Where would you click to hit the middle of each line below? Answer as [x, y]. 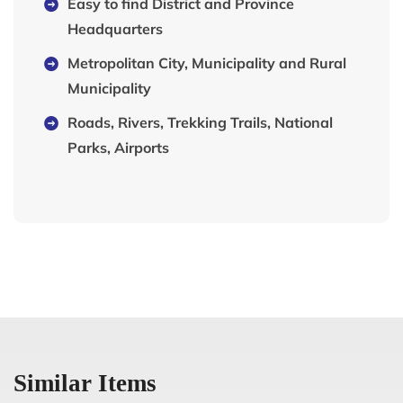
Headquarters [115, 28]
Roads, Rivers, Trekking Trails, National [200, 122]
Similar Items [85, 383]
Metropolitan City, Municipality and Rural [207, 63]
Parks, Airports [118, 147]
